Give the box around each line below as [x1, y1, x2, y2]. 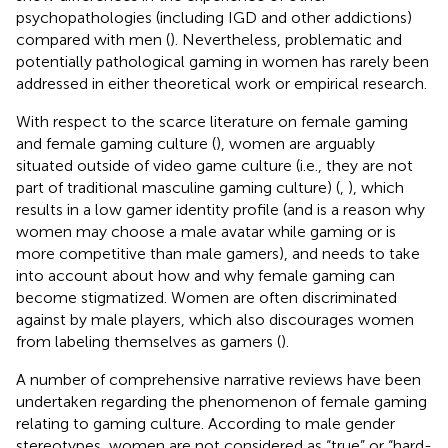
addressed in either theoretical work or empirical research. [16, 73, 427, 93]
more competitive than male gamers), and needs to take [16, 243, 420, 263]
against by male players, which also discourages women [16, 309, 414, 329]
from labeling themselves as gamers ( [16, 331, 281, 351]
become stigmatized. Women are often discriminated [16, 287, 397, 307]
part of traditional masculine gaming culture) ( [16, 177, 340, 197]
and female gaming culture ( [16, 133, 216, 153]
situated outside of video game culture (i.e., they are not [16, 155, 413, 175]
